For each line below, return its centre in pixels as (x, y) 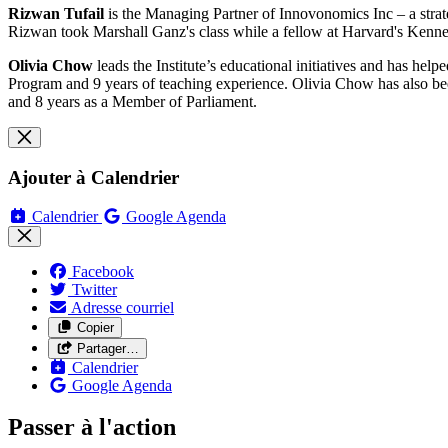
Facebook (103, 271)
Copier (95, 327)
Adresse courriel (122, 307)
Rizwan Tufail (56, 14)
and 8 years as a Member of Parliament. (132, 102)
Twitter (94, 289)
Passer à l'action (92, 427)
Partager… (107, 348)
